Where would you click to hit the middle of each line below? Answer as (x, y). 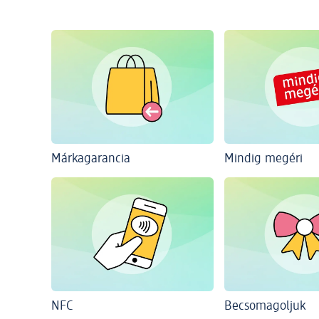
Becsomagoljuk (265, 306)
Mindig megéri (263, 158)
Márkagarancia (91, 158)
